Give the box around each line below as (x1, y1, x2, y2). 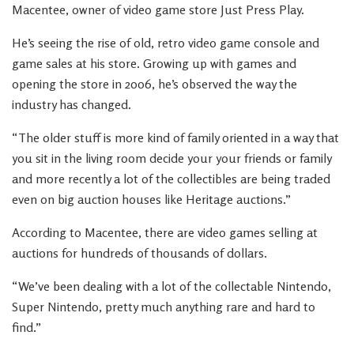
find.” (12, 319, 41, 335)
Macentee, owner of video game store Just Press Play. (12, 2, 304, 17)
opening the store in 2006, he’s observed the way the (12, 76, 297, 92)
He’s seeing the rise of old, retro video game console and (12, 35, 319, 51)
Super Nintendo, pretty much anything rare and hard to (12, 299, 315, 314)
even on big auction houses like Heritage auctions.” (12, 191, 291, 207)
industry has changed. (12, 96, 131, 112)
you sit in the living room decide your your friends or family (12, 150, 331, 166)
